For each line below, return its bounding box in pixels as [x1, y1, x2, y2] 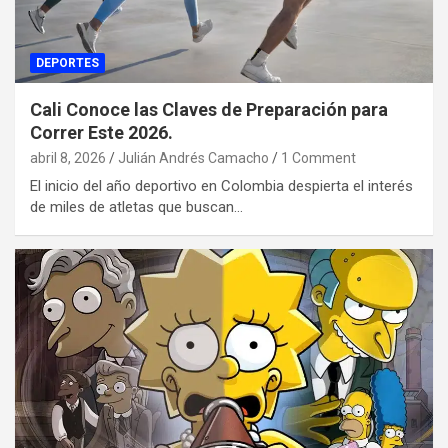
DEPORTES [36, 55, 99, 70]
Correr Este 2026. [30, 121, 173, 143]
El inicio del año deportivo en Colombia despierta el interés [30, 176, 413, 195]
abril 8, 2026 [30, 149, 106, 166]
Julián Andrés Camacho [118, 149, 269, 166]
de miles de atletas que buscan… [30, 197, 243, 216]
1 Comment [281, 149, 356, 166]
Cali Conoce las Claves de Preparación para [30, 98, 388, 120]
